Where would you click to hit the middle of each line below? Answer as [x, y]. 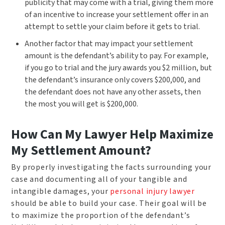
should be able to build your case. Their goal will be [109, 203]
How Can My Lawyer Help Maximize [113, 134]
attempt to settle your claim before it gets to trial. [112, 27]
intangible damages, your [61, 191]
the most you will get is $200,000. [81, 104]
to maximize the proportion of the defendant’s [101, 215]
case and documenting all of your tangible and [99, 179]
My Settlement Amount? [81, 150]
